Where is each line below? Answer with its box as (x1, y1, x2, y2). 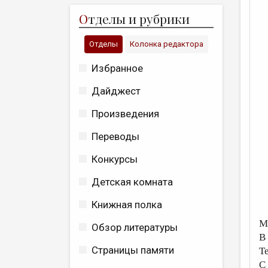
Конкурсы (92, 153, 138, 165)
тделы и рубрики (88, 10, 190, 27)
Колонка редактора (130, 39, 203, 48)
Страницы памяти (92, 244, 174, 256)
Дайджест (92, 85, 141, 97)
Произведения (92, 108, 159, 120)
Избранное (92, 62, 143, 74)
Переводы (92, 130, 139, 142)
